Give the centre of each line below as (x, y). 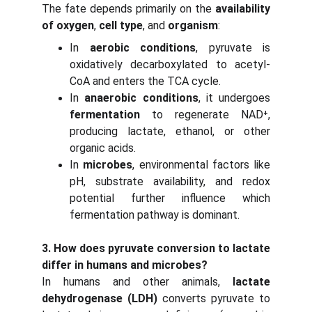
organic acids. (103, 148)
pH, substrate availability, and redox (170, 181)
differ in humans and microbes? (125, 265)
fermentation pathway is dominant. (155, 215)
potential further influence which (170, 198)
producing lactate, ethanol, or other (170, 131)
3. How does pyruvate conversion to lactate (156, 248)
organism (193, 25)
